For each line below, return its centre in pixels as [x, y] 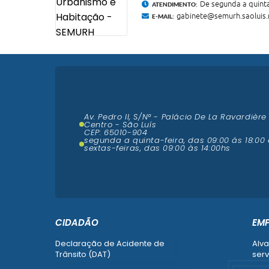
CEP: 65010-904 [116, 132]
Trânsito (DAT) [83, 255]
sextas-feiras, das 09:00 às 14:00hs [158, 148]
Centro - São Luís [120, 124]
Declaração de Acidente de [110, 244]
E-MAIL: [163, 17]
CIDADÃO [77, 223]
